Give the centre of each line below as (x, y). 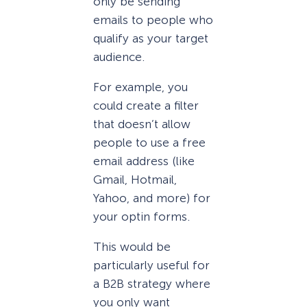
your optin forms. (142, 217)
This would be (132, 247)
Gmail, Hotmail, (135, 180)
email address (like (144, 161)
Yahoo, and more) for (152, 198)
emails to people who (153, 20)
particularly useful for (151, 266)
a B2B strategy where (152, 284)
